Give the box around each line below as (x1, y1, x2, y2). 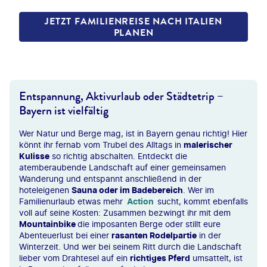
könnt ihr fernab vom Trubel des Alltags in (19, 139, 184, 150)
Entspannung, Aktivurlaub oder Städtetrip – (19, 88, 223, 105)
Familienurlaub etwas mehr (19, 196, 125, 206)
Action (127, 196, 154, 206)
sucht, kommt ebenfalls (157, 196, 248, 206)
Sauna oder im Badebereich (72, 185, 183, 195)
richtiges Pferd (130, 253, 190, 263)
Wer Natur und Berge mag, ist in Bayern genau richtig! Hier (19, 128, 247, 138)
